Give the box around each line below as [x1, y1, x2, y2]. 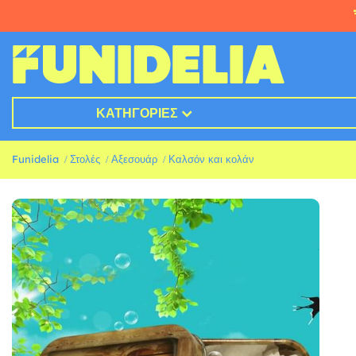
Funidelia [12, 153, 59, 166]
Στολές [70, 153, 100, 166]
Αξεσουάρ [111, 153, 157, 166]
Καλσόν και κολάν [168, 153, 254, 166]
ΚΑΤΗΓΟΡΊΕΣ [95, 105, 178, 122]
